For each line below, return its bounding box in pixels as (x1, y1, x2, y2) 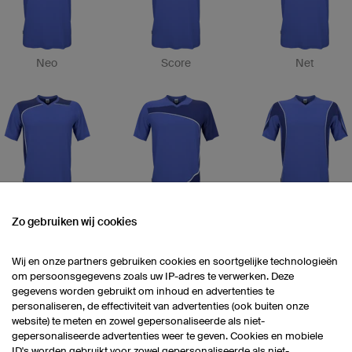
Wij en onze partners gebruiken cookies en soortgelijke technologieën (12, 255, 338, 267)
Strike (290, 204, 320, 217)
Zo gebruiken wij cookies (12, 215, 137, 228)
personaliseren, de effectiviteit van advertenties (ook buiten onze (12, 300, 309, 312)
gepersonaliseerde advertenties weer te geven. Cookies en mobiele (12, 330, 323, 342)
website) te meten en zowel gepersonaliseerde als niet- (12, 315, 265, 327)
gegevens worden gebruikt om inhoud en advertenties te (12, 285, 274, 297)
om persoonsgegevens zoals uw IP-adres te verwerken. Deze (12, 270, 294, 282)
